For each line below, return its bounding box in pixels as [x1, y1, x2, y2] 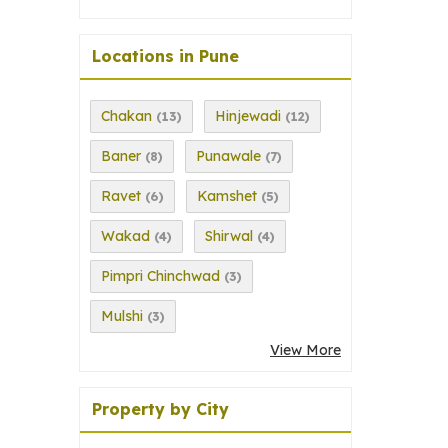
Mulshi [101, 307, 143, 325]
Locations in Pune [92, 46, 239, 66]
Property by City [92, 399, 229, 419]
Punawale [196, 147, 261, 165]
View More [270, 341, 341, 359]
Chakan [101, 107, 152, 125]
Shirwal [205, 227, 253, 245]
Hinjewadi [215, 107, 281, 125]
